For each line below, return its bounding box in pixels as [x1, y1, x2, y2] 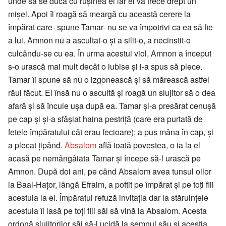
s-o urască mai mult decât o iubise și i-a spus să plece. [8, 60, 202, 72]
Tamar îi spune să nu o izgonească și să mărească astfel [8, 73, 209, 85]
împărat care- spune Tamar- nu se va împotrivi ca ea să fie [8, 21, 213, 33]
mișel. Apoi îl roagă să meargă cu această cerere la [8, 8, 191, 20]
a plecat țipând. [8, 139, 65, 151]
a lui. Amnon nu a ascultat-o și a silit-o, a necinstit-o [8, 34, 191, 46]
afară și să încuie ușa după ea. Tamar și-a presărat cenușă [8, 99, 216, 111]
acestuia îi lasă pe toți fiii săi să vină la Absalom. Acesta [8, 204, 207, 216]
